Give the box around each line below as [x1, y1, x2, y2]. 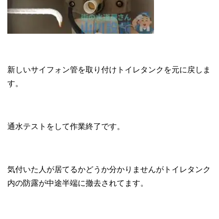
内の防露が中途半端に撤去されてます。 [7, 179, 148, 188]
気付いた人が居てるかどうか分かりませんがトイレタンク [7, 165, 211, 174]
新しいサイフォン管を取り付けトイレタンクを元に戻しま [7, 66, 211, 74]
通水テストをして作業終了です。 [7, 122, 125, 131]
